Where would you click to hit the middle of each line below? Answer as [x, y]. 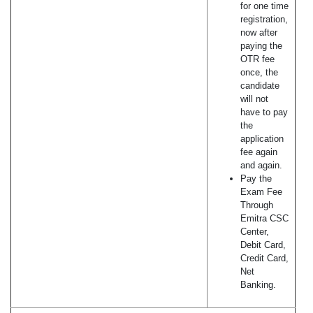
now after [259, 33]
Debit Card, [263, 245]
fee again [259, 152]
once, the [259, 73]
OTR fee [257, 59]
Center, [255, 232]
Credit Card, [264, 259]
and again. [261, 166]
